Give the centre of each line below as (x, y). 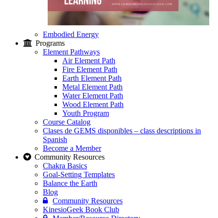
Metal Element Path (92, 87)
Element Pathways (71, 52)
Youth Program (86, 113)
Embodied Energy (71, 35)
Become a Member (72, 148)
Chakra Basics (65, 166)
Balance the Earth (70, 183)
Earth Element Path (92, 78)
